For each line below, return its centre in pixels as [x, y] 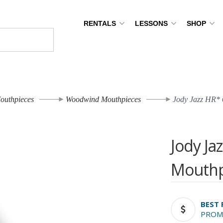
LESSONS [152, 23]
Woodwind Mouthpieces [103, 100]
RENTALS [101, 23]
